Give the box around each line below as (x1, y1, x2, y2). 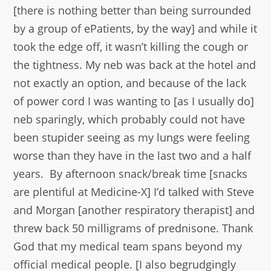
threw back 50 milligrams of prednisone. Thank (13, 221, 253, 236)
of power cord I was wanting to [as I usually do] (13, 94, 255, 109)
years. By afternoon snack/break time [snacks (13, 166, 248, 181)
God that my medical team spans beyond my (13, 239, 243, 254)
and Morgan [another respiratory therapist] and (13, 203, 255, 218)
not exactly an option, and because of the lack (13, 76, 247, 91)
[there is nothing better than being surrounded (13, 3, 252, 18)
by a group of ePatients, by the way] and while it (13, 21, 258, 36)
